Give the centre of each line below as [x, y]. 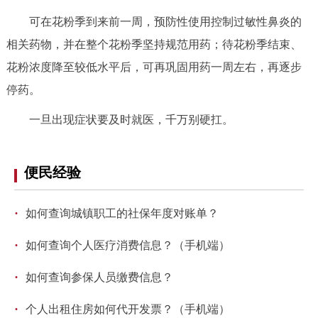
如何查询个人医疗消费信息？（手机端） [128, 245]
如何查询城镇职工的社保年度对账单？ [122, 213]
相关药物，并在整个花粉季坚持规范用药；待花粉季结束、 [154, 44]
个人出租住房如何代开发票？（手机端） [128, 309]
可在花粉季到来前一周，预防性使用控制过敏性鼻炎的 [154, 21]
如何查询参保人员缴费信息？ [99, 277]
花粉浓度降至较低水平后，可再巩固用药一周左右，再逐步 [154, 67]
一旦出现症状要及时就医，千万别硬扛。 [120, 119]
